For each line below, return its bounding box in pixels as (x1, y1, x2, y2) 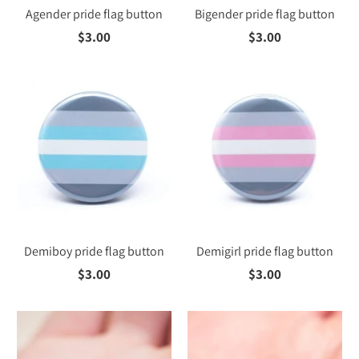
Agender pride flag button (26, 5, 163, 22)
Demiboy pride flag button (24, 242, 165, 260)
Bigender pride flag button (194, 5, 335, 22)
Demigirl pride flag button (196, 242, 333, 260)
